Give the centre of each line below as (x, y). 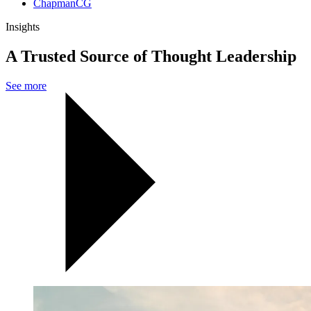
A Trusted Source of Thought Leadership (151, 57)
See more (26, 86)
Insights (23, 27)
